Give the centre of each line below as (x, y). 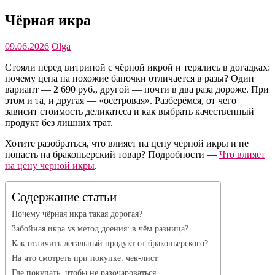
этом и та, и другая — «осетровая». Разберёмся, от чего (121, 101)
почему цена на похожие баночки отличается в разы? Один (130, 79)
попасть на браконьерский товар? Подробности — (112, 155)
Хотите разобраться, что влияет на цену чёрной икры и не (127, 144)
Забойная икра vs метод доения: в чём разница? (100, 229)
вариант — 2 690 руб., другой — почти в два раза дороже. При (137, 90)
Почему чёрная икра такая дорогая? (77, 214)
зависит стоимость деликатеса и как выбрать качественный (130, 112)
